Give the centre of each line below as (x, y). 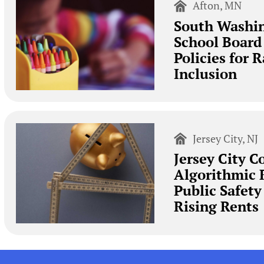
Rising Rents (216, 207)
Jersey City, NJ (226, 138)
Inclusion (205, 73)
